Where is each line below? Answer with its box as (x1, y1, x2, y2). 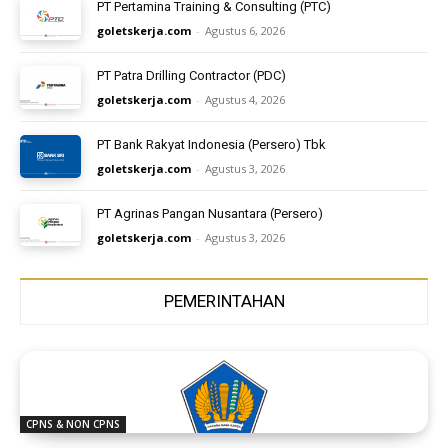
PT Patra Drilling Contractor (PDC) (97, 68, 287, 83)
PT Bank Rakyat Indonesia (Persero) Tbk (97, 136, 327, 152)
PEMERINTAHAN (163, 291, 285, 312)
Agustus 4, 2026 (205, 92, 286, 107)
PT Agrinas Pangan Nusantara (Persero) (97, 205, 324, 221)
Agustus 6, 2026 (205, 23, 286, 39)
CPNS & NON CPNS (26, 417, 120, 432)
